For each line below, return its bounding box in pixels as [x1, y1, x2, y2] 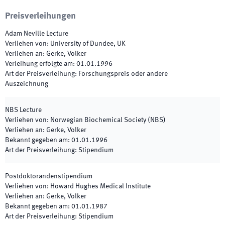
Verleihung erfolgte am [5, 60, 73, 67]
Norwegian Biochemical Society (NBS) [50, 117, 166, 124]
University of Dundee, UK [50, 40, 126, 47]
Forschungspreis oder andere [78, 70, 168, 77]
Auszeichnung [5, 80, 48, 87]
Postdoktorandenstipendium [5, 173, 92, 180]
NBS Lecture [5, 106, 42, 114]
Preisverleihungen [5, 12, 76, 21]
